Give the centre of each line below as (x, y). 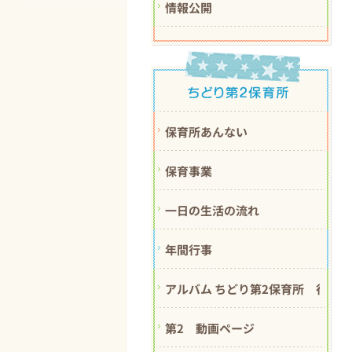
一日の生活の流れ (212, 210)
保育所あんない (206, 131)
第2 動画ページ (210, 328)
